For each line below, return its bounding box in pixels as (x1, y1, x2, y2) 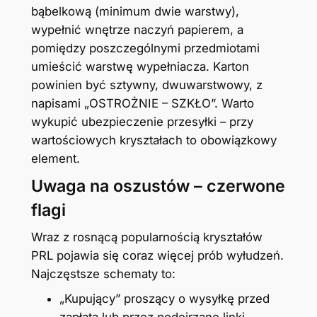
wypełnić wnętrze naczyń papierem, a (30, 22, 243, 37)
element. (30, 151, 80, 166)
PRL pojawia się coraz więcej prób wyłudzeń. (30, 248, 284, 263)
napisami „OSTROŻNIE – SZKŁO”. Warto (30, 96, 254, 110)
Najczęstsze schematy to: (30, 267, 175, 282)
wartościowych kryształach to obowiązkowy (30, 132, 277, 147)
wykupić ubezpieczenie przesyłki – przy (30, 114, 253, 129)
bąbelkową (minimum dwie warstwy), (30, 4, 239, 18)
